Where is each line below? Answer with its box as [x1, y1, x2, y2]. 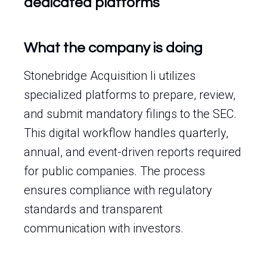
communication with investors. [24, 221, 184, 235]
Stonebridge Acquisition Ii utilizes [24, 69, 195, 83]
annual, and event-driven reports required [24, 145, 241, 159]
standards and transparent [24, 202, 163, 216]
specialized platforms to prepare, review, [24, 88, 235, 102]
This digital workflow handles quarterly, [24, 126, 228, 140]
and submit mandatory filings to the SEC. [24, 107, 237, 121]
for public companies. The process [24, 164, 205, 178]
